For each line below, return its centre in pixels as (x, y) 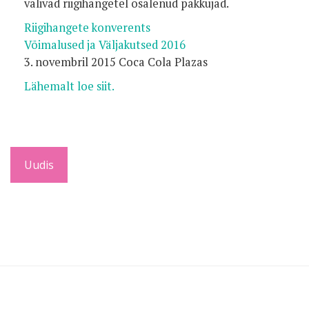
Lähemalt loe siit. (69, 86)
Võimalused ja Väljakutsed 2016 (105, 44)
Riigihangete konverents (87, 27)
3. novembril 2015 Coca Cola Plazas (116, 62)
